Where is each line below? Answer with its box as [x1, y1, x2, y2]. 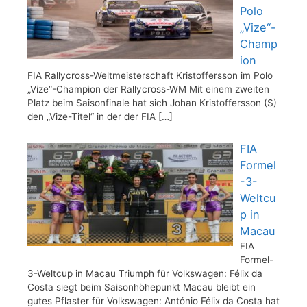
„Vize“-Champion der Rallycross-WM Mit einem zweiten [27, 83, 269, 95]
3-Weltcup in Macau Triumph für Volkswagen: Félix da [27, 267, 262, 279]
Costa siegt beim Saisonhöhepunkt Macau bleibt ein [27, 281, 256, 293]
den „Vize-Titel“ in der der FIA [27, 110, 158, 122]
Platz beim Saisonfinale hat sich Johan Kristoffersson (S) [27, 97, 277, 108]
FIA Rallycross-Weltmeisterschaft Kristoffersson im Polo [27, 69, 273, 81]
